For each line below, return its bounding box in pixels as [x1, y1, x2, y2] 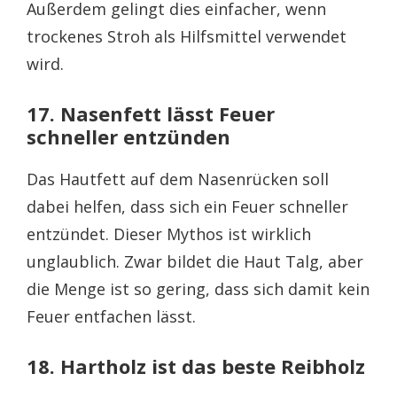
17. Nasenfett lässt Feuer [27, 99, 275, 127]
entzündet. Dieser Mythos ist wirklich [27, 222, 311, 245]
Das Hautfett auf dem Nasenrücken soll [27, 167, 329, 190]
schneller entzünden [27, 122, 230, 150]
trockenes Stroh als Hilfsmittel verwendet [27, 25, 346, 47]
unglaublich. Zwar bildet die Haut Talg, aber [27, 250, 363, 272]
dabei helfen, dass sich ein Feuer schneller [27, 195, 348, 217]
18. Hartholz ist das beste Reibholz [27, 352, 365, 379]
